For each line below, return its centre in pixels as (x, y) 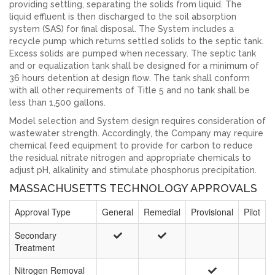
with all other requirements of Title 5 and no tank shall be (130, 90)
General (118, 212)
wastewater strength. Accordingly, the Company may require (136, 133)
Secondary (36, 235)
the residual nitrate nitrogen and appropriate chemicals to (130, 158)
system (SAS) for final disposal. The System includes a (122, 29)
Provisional (212, 212)
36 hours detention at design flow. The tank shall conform (130, 78)
